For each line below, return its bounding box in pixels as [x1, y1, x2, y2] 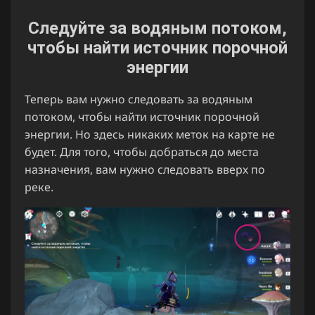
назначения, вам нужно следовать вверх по [25, 162, 265, 178]
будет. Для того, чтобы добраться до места [25, 144, 259, 160]
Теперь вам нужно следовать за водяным [25, 91, 252, 108]
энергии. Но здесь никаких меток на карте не [25, 127, 275, 143]
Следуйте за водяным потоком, [28, 18, 287, 38]
